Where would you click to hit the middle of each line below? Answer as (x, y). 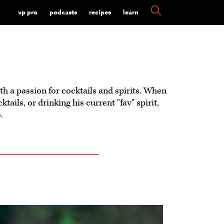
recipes (100, 12)
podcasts (63, 12)
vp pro (27, 12)
